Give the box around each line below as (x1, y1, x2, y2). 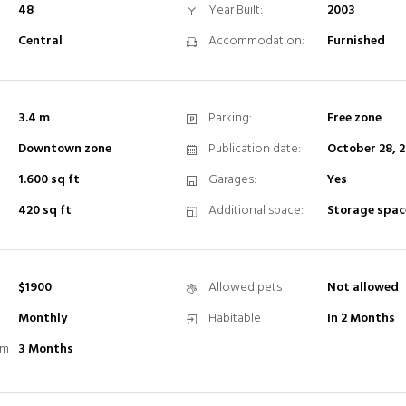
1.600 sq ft (18, 169, 80, 190)
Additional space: (208, 200, 304, 221)
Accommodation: (208, 31, 304, 52)
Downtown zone (18, 139, 111, 159)
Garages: (208, 169, 256, 190)
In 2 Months (326, 308, 395, 329)
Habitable (208, 308, 261, 329)
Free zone (326, 108, 382, 129)
